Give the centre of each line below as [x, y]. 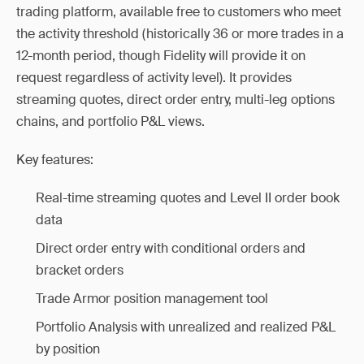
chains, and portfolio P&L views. [110, 121]
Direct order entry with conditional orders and [171, 248]
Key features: [55, 160]
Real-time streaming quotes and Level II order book [188, 198]
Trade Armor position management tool [152, 299]
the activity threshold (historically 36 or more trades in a [180, 34]
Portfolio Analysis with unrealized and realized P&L [186, 327]
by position [68, 349]
